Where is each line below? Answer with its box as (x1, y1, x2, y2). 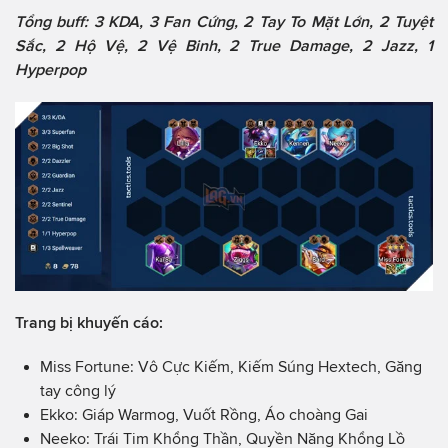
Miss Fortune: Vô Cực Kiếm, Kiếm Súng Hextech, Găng (40, 358, 422, 376)
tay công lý (40, 382, 116, 400)
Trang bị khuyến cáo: (15, 314, 163, 332)
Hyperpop (15, 61, 86, 79)
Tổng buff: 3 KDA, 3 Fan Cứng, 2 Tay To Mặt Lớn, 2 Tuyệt (15, 13, 433, 31)
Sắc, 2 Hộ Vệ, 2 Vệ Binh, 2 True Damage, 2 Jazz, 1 (15, 37, 433, 55)
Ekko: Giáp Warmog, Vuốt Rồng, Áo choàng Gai (40, 406, 368, 424)
